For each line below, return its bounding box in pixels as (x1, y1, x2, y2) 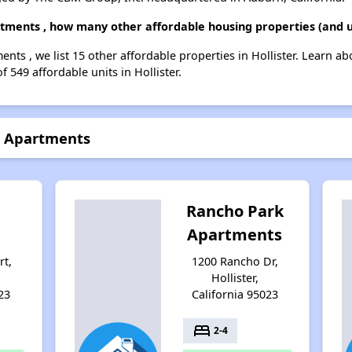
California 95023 (191, 286, 278, 302)
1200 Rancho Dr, (191, 253, 278, 269)
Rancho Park (185, 200, 284, 222)
